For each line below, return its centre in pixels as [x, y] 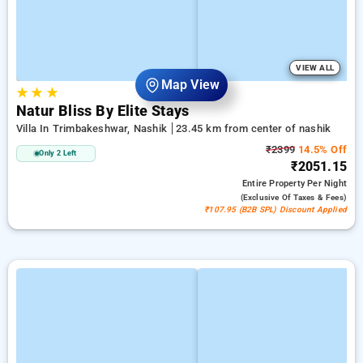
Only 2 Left [58, 153]
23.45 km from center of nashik [254, 128]
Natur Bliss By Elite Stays [103, 111]
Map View [190, 85]
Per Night [327, 184]
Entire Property [275, 184]
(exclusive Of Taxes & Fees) [293, 197]
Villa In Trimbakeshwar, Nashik [94, 128]
